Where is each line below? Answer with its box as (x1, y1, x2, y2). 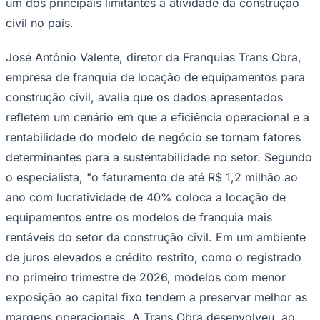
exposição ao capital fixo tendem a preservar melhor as (6, 289, 307, 304)
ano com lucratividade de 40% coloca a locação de (6, 189, 286, 204)
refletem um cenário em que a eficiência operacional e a (6, 109, 309, 124)
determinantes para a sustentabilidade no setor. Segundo (6, 149, 312, 164)
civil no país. (6, 15, 74, 30)
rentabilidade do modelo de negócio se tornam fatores (6, 129, 301, 144)
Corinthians (6, 62, 58, 74)
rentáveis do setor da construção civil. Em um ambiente (6, 229, 306, 244)
